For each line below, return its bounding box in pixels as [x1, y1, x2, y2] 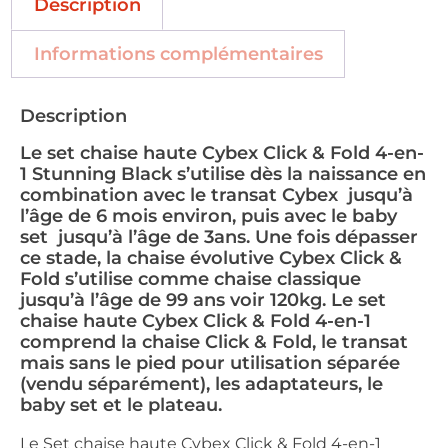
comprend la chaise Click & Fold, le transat [20, 331, 408, 354]
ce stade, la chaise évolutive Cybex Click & [20, 247, 402, 270]
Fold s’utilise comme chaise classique [20, 268, 361, 291]
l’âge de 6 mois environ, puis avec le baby [20, 205, 397, 228]
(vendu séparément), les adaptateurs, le [20, 373, 383, 396]
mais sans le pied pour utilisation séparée [20, 352, 400, 375]
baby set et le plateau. [20, 394, 222, 417]
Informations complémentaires [33, 43, 323, 65]
